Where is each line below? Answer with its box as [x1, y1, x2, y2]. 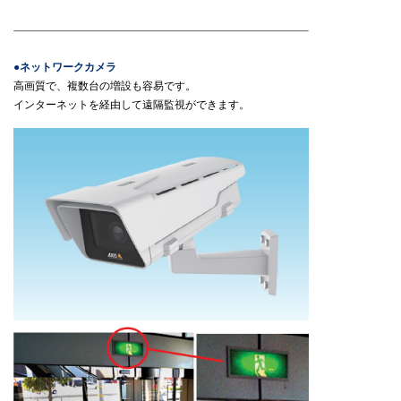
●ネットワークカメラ [13, 61, 116, 73]
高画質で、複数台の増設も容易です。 [13, 80, 196, 92]
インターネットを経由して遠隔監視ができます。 [13, 98, 250, 111]
